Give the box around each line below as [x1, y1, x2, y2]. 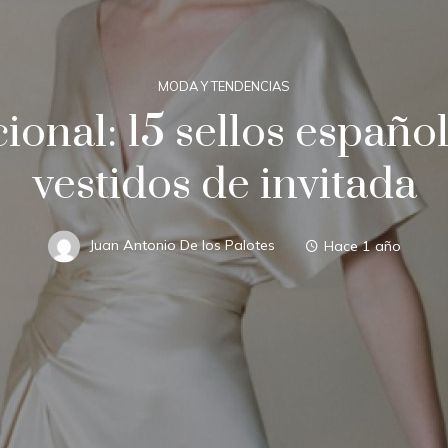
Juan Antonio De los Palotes [89, 236, 275, 255]
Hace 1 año [323, 236, 401, 255]
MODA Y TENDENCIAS [158, 77, 290, 94]
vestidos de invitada [31, 157, 417, 212]
